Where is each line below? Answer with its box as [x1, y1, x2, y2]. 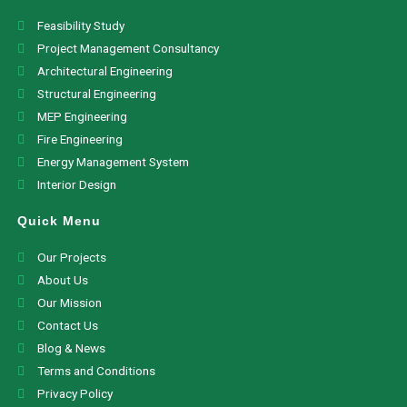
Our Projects [37, 250, 107, 264]
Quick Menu [16, 213, 101, 228]
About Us [37, 273, 89, 287]
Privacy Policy [37, 386, 114, 401]
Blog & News [37, 341, 106, 355]
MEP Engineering [37, 109, 128, 124]
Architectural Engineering [37, 64, 174, 78]
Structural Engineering [37, 86, 157, 101]
